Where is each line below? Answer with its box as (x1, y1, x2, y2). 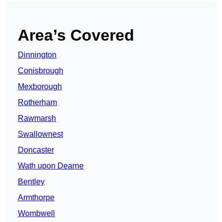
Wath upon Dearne (18, 162, 84, 170)
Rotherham (18, 98, 57, 107)
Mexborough (18, 82, 62, 91)
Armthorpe (18, 193, 55, 202)
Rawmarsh (18, 114, 56, 123)
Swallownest (18, 130, 63, 139)
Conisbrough (18, 66, 63, 75)
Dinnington (18, 51, 56, 59)
